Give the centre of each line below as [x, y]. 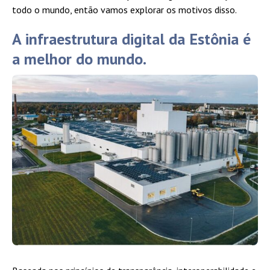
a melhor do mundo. [79, 59]
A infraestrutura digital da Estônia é [131, 39]
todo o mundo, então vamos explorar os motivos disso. [124, 10]
